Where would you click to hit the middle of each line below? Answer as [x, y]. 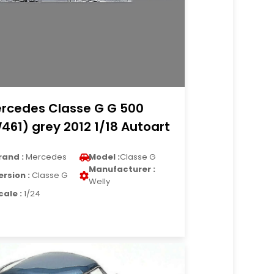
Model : [105, 157]
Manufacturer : [122, 169]
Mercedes [46, 157]
